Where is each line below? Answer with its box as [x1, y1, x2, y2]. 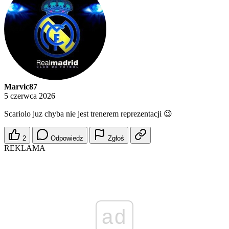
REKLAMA [4, 144, 45, 153]
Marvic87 [4, 82, 37, 91]
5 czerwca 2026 [4, 91, 55, 101]
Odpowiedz [51, 134, 83, 143]
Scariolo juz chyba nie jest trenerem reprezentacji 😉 [4, 109, 172, 119]
